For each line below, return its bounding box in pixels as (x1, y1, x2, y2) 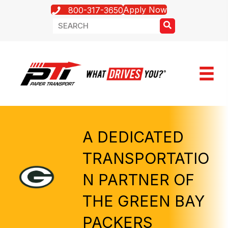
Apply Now (123, 5, 167, 15)
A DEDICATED (82, 127, 184, 146)
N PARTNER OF (82, 170, 194, 189)
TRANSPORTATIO (82, 149, 209, 167)
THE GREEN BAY (82, 191, 205, 210)
